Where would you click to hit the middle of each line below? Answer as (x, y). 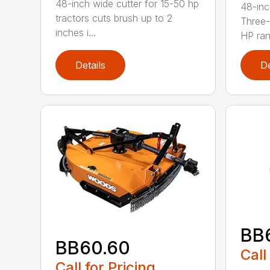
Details (91, 65)
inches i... (76, 32)
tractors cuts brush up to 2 (114, 18)
